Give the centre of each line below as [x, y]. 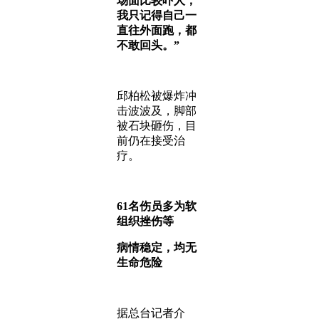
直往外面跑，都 [157, 30]
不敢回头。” [148, 45]
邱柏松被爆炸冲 [157, 96]
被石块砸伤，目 [157, 126]
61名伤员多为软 [157, 206]
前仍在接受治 [151, 141]
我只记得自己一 [157, 15]
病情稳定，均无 [157, 247]
